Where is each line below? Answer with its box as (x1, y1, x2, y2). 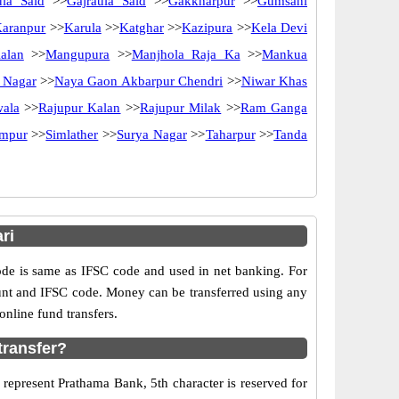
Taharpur (205, 127, 256, 142)
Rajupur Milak (139, 101, 222, 115)
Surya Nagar (117, 127, 187, 142)
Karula (63, 20, 102, 35)
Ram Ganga (240, 101, 308, 115)
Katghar (119, 20, 165, 35)
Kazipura (182, 20, 233, 35)
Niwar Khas (240, 74, 308, 88)
